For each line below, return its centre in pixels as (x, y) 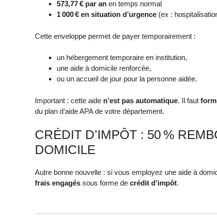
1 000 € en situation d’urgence (107, 15)
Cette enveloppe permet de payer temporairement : (115, 36)
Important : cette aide (69, 100)
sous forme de (105, 183)
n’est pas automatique (140, 100)
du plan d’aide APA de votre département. (100, 111)
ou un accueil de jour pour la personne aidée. (127, 79)
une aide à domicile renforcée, (104, 68)
